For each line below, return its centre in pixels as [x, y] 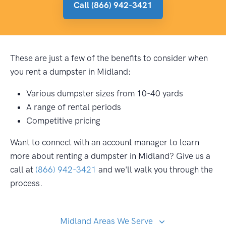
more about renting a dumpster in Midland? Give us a [110, 156]
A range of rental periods [74, 107]
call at [23, 170]
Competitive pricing [63, 121]
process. [26, 183]
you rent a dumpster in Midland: [70, 72]
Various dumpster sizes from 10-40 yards [105, 94]
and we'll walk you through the [155, 170]
